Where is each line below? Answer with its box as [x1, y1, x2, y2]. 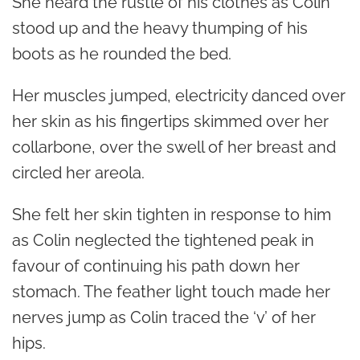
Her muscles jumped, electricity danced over [12, 85, 346, 105]
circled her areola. [12, 162, 145, 182]
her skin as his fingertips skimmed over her [12, 111, 329, 131]
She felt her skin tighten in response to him [12, 204, 331, 224]
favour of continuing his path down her [12, 256, 300, 276]
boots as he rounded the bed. [12, 43, 231, 63]
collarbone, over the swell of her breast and [12, 137, 336, 157]
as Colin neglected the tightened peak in [12, 230, 314, 250]
